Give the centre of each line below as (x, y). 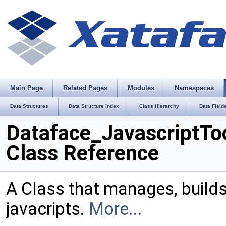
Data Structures (29, 106)
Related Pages (85, 88)
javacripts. (47, 209)
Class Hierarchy (159, 106)
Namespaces (194, 88)
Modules (141, 88)
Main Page (26, 88)
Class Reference (82, 153)
